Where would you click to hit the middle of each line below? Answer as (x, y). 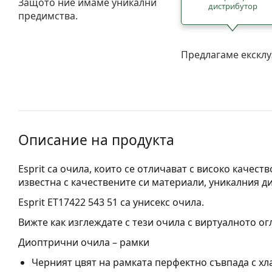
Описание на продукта (96, 140)
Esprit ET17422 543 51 (68, 202)
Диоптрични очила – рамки (84, 242)
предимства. (48, 15)
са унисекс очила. (161, 202)
